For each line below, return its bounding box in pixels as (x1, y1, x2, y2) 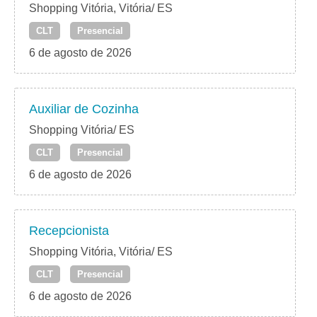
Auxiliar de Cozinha (29, 102, 139, 117)
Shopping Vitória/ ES (29, 124, 134, 137)
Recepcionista (29, 224, 109, 238)
